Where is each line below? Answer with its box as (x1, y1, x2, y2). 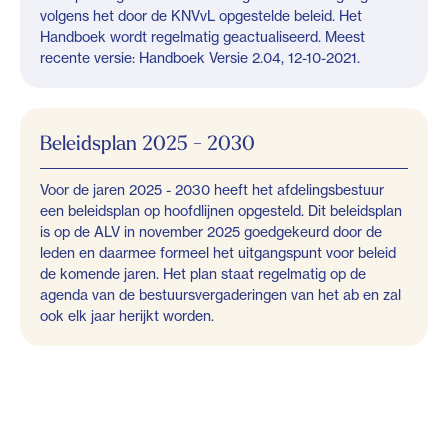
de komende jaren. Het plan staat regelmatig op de (40, 265, 366, 283)
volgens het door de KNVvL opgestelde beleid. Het (40, 7, 362, 25)
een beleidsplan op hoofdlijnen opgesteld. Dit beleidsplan (40, 202, 402, 220)
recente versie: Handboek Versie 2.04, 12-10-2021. (40, 49, 360, 67)
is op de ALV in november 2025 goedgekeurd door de (40, 223, 382, 241)
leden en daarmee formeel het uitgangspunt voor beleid (40, 244, 396, 262)
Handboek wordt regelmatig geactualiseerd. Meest (40, 28, 365, 46)
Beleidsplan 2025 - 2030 (40, 130, 255, 156)
